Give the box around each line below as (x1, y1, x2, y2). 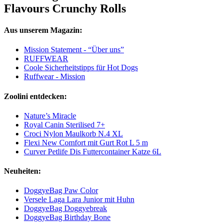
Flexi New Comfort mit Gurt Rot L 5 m (24, 138, 148, 147)
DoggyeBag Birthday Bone (24, 213, 111, 222)
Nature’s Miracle (24, 111, 76, 120)
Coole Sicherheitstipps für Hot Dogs (24, 63, 138, 72)
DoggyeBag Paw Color (24, 186, 98, 195)
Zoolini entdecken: (4, 92, 67, 101)
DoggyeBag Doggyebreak (24, 204, 107, 213)
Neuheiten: (4, 167, 41, 176)
